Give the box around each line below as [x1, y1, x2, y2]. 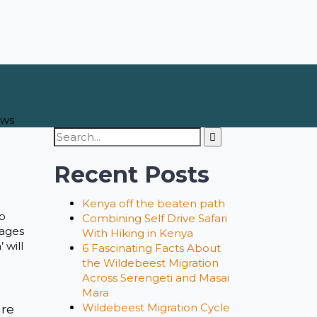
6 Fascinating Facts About [82, 241, 221, 255]
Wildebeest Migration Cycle [82, 301, 230, 314]
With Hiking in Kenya [82, 226, 193, 240]
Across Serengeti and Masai [82, 271, 229, 284]
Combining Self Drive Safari [82, 212, 227, 225]
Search [53, 127, 93, 141]
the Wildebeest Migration [82, 256, 219, 270]
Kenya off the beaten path [82, 197, 225, 210]
